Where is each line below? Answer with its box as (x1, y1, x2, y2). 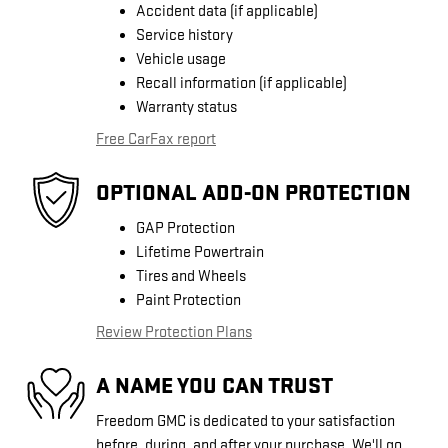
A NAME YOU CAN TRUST (96, 371, 333, 400)
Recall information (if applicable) (136, 74, 347, 94)
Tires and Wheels (136, 267, 246, 287)
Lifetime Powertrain (136, 243, 264, 263)
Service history (136, 26, 233, 46)
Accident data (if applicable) (136, 2, 318, 22)
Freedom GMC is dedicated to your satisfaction (96, 412, 395, 432)
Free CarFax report (96, 130, 216, 150)
